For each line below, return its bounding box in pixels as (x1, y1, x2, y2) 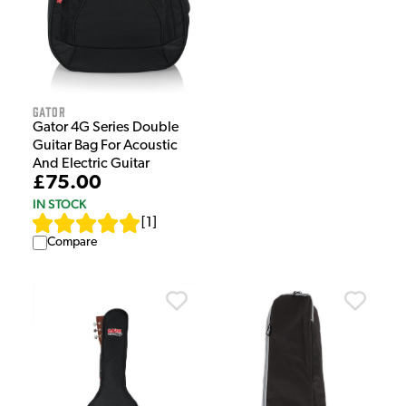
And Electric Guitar (33, 157, 150, 172)
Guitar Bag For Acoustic (33, 139, 178, 154)
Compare (47, 236, 97, 250)
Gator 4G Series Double (33, 121, 179, 136)
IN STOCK (33, 197, 86, 212)
